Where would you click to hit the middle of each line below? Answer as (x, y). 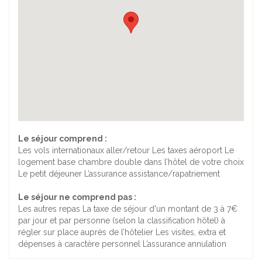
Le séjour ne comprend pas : (77, 197)
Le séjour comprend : (63, 139)
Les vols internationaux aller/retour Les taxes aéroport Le (126, 151)
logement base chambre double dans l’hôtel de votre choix (131, 162)
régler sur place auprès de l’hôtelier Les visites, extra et (122, 232)
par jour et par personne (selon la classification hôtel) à (122, 221)
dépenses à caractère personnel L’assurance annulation (122, 244)
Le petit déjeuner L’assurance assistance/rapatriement (119, 174)
